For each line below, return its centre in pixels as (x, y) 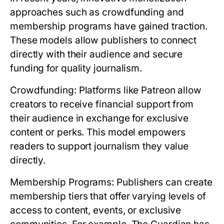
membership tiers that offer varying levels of (108, 196)
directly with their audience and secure (96, 54)
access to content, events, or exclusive (96, 210)
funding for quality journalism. (76, 68)
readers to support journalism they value (99, 146)
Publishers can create (163, 182)
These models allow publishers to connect (103, 40)
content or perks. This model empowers (98, 132)
